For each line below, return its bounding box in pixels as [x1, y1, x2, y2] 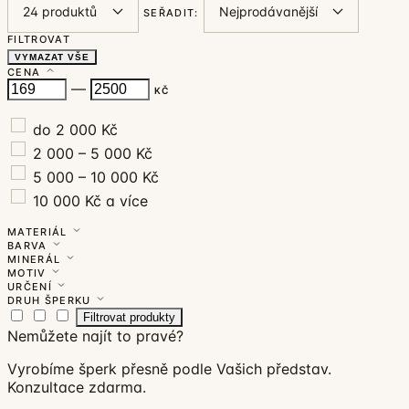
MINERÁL [7, 252, 65, 266]
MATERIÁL [7, 225, 71, 238]
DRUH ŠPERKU [7, 293, 95, 307]
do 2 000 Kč [28, 120, 118, 139]
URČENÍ [7, 279, 57, 293]
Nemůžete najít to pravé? [7, 326, 184, 345]
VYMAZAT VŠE [15, 51, 89, 62]
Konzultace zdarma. [7, 377, 146, 396]
